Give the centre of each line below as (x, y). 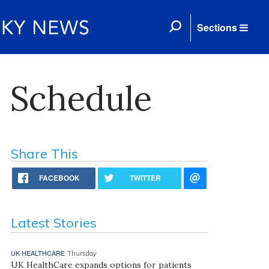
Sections (217, 27)
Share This (44, 154)
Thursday (82, 253)
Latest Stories (53, 223)
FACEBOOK (60, 178)
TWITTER (146, 178)
